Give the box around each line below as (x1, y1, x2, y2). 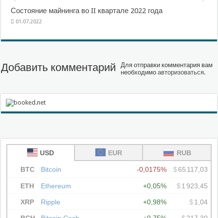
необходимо (121, 68, 158, 76)
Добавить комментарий (1, 61, 116, 73)
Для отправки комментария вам (121, 61, 213, 69)
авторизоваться (158, 68, 204, 76)
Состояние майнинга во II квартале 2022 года (11, 6, 163, 15)
